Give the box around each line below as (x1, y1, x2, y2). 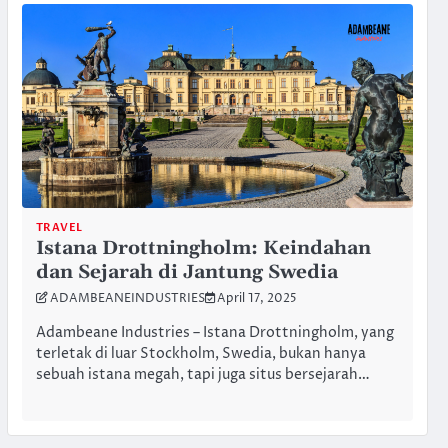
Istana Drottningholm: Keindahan (35, 235, 371, 261)
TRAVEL (35, 219, 83, 235)
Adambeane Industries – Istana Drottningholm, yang (35, 322, 394, 343)
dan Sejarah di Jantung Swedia (35, 259, 338, 285)
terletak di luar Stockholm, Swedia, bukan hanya (35, 343, 366, 364)
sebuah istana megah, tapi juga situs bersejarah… (35, 364, 370, 385)
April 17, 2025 (216, 290, 297, 307)
